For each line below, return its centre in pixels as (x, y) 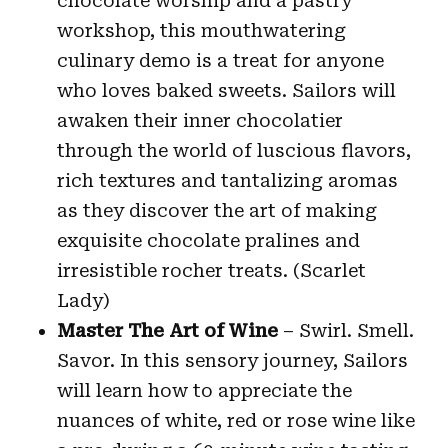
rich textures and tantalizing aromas (227, 180)
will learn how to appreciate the (204, 390)
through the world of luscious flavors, (233, 150)
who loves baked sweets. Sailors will (226, 90)
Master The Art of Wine (169, 330)
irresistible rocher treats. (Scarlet (211, 270)
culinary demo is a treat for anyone (220, 60)
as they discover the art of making (216, 210)
